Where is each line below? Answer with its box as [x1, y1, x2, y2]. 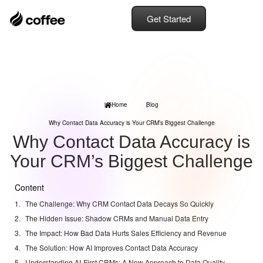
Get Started [147, 12, 191, 25]
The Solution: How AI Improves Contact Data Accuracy [25, 242, 198, 252]
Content [15, 181, 44, 193]
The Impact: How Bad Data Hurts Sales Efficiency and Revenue [25, 228, 227, 238]
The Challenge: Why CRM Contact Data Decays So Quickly [25, 198, 214, 208]
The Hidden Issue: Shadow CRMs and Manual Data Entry [25, 213, 208, 223]
